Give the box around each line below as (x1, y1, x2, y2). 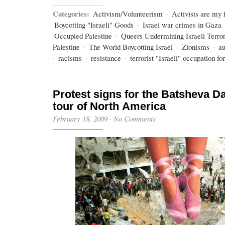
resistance (91, 53, 121, 63)
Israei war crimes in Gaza (143, 20, 221, 30)
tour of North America (53, 100, 166, 113)
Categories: (53, 8, 89, 19)
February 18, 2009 (53, 114, 107, 124)
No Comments (114, 114, 156, 124)
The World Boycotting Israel (89, 42, 173, 52)
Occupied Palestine (54, 31, 112, 41)
